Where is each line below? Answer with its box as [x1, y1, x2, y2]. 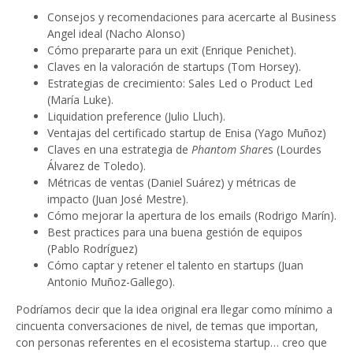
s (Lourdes [268, 142, 321, 158]
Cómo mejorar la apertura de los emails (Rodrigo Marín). [47, 208, 336, 224]
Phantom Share [191, 142, 268, 158]
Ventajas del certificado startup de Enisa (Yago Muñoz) [47, 125, 326, 141]
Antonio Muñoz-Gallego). [47, 274, 175, 290]
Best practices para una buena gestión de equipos [47, 225, 303, 240]
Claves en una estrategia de [47, 142, 191, 158]
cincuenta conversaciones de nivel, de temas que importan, [16, 318, 318, 334]
